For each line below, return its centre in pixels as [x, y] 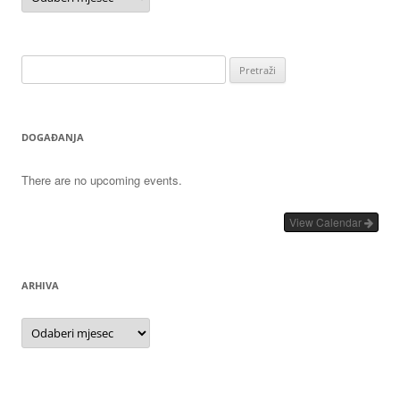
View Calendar [327, 222]
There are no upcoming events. [102, 180]
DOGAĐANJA [53, 137]
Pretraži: [42, 66]
